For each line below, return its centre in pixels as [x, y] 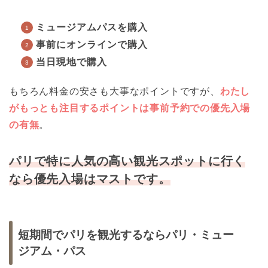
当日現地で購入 [71, 62]
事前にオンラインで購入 [92, 44]
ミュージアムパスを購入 [92, 27]
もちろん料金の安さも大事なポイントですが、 [115, 91]
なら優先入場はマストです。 [90, 179]
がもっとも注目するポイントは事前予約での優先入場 [130, 108]
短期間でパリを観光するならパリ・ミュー [126, 235]
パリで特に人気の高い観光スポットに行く [127, 161]
